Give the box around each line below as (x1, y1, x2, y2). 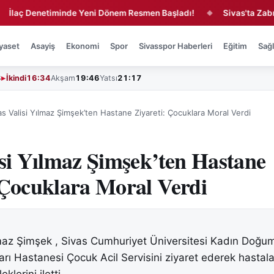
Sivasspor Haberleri (139, 41, 213, 51)
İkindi (6, 73, 26, 83)
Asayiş (31, 41, 56, 51)
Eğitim (223, 41, 248, 51)
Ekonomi (66, 41, 100, 51)
